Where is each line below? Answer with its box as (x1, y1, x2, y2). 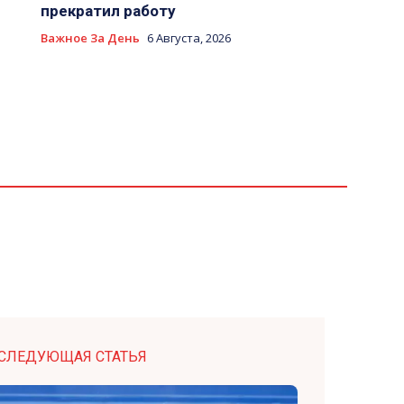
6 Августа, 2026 (146, 30, 231, 47)
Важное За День (40, 30, 140, 47)
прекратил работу (40, 2, 176, 21)
